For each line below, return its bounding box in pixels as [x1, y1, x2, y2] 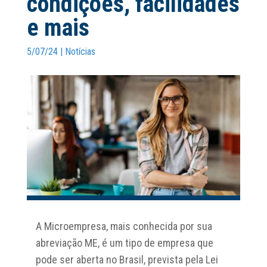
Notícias [64, 46, 95, 57]
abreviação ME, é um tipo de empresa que [35, 236, 213, 249]
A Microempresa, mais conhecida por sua [35, 219, 212, 232]
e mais [26, 14, 89, 42]
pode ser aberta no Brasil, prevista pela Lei [35, 253, 218, 266]
